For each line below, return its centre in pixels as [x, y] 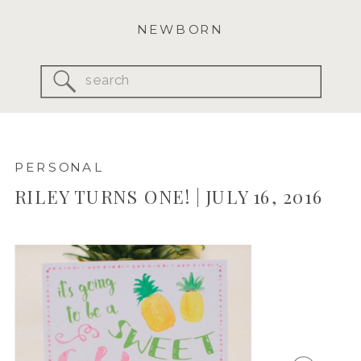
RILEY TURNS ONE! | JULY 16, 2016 [169, 197]
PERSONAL [59, 167]
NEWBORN [180, 29]
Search [109, 77]
